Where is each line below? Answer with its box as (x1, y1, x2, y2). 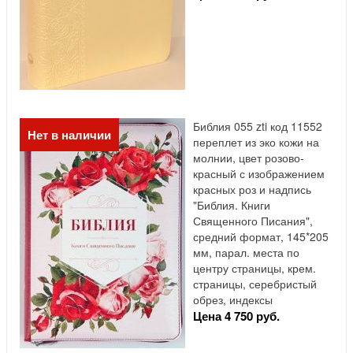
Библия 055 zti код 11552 (193, 118, 322, 135)
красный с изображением (193, 165, 325, 182)
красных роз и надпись (193, 181, 311, 198)
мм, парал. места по (193, 244, 299, 261)
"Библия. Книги (193, 197, 270, 214)
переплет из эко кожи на (193, 134, 319, 150)
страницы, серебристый (193, 276, 317, 292)
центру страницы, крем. (193, 260, 316, 277)
